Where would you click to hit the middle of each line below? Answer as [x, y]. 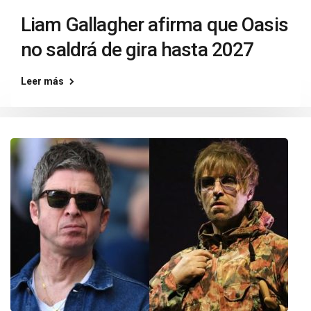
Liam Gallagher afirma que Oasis [154, 25]
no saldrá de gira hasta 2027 [137, 50]
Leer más [42, 81]
